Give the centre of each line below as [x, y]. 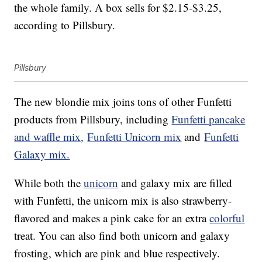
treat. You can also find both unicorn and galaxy [122, 236]
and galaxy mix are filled [175, 183]
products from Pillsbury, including [93, 119]
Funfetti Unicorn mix [135, 137]
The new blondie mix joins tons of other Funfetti [123, 102]
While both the [49, 183]
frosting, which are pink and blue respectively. [117, 253]
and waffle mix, [49, 137]
